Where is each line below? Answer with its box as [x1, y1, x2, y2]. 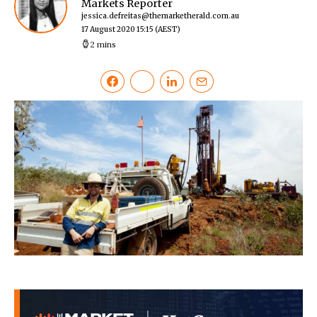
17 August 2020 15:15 [81, 25, 154, 35]
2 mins [90, 39, 116, 50]
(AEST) [155, 25, 180, 35]
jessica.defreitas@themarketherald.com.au [81, 11, 239, 21]
